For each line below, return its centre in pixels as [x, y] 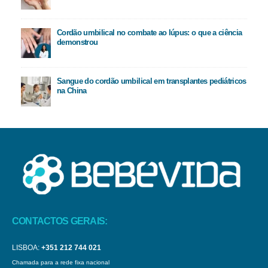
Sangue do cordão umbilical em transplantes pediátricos [151, 81]
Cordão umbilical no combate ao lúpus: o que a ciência [149, 32]
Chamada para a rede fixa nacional [61, 263]
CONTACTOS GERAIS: [60, 220]
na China [71, 90]
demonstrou [77, 42]
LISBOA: [26, 248]
